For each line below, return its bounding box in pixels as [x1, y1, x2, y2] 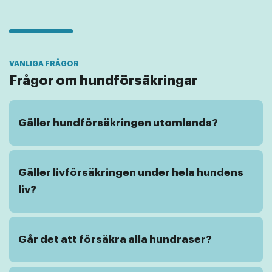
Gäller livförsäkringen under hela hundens [18, 167, 243, 178]
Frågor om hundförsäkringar [9, 74, 197, 88]
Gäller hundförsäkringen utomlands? [18, 117, 218, 128]
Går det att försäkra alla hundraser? [18, 234, 212, 245]
